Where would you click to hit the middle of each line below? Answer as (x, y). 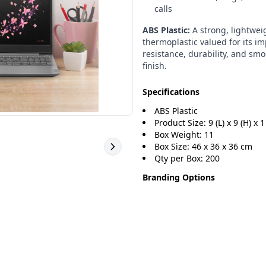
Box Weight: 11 (184, 134)
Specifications (171, 92)
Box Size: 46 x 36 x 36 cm (203, 146)
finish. (155, 66)
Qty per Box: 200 (187, 158)
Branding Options (179, 177)
